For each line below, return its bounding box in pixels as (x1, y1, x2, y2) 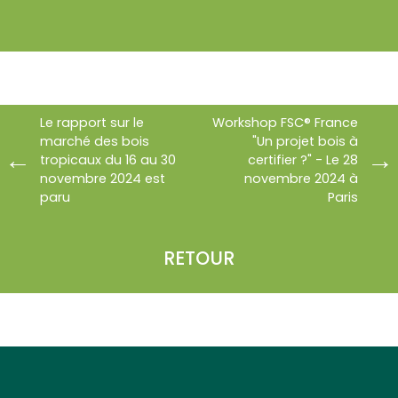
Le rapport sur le (40, 113, 144, 131)
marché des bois (40, 131, 149, 150)
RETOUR (163, 244, 235, 271)
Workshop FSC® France (212, 113, 358, 131)
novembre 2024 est (40, 169, 165, 187)
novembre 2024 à (244, 169, 358, 187)
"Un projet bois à (252, 131, 358, 150)
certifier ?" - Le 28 (248, 150, 358, 169)
